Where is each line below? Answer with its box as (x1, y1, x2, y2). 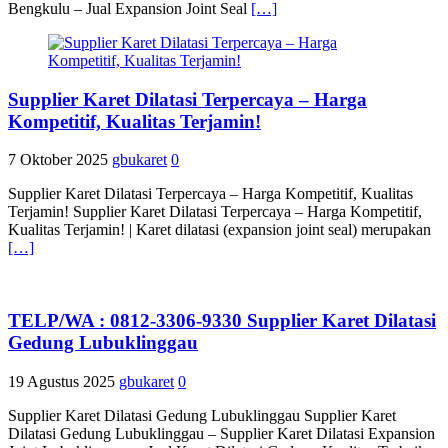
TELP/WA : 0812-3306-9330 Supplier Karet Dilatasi (8, 310, 436, 332)
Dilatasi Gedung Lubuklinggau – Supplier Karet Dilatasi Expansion (8, 424, 435, 442)
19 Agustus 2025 (8, 372, 115, 390)
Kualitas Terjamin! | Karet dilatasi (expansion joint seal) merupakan (8, 221, 431, 239)
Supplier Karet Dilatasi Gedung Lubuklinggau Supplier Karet (8, 406, 396, 424)
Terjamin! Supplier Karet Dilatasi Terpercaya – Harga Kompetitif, (8, 203, 422, 221)
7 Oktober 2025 (8, 151, 108, 169)
